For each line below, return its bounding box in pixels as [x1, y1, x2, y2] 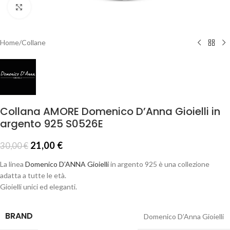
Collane [22, 38, 46, 47]
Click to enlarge [30, 3, 80, 11]
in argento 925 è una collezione [109, 160, 209, 168]
